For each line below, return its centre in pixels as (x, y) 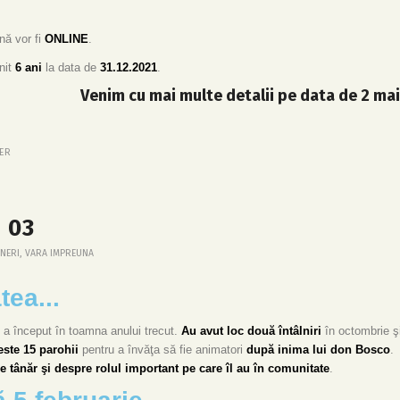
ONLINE (67, 39)
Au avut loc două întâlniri (251, 330)
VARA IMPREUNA (59, 253)
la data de (71, 68)
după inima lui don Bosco (318, 349)
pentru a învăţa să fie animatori (162, 349)
